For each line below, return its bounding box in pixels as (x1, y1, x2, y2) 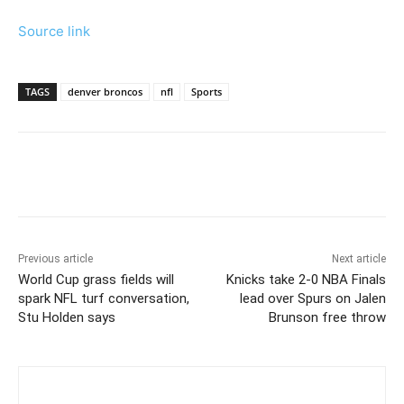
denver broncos (68, 85, 142, 99)
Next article (331, 252, 386, 266)
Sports (191, 85, 222, 99)
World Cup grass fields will (18, 271, 174, 289)
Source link (18, 23, 90, 41)
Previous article (18, 252, 93, 266)
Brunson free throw (268, 309, 386, 326)
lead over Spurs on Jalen (239, 290, 386, 308)
